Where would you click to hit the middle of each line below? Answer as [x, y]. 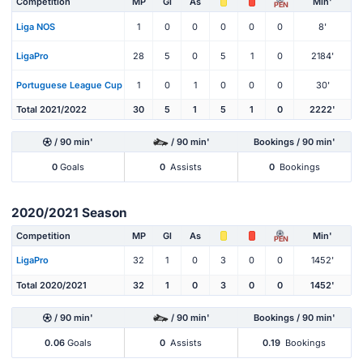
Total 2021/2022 [51, 110]
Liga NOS [36, 26]
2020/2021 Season [69, 213]
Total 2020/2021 [51, 285]
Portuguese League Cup [69, 85]
